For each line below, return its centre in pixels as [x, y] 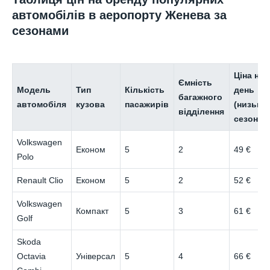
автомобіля [42, 105]
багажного [201, 97]
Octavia [32, 256]
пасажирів [147, 105]
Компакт [93, 211]
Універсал [96, 256]
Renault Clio [40, 181]
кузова [91, 105]
